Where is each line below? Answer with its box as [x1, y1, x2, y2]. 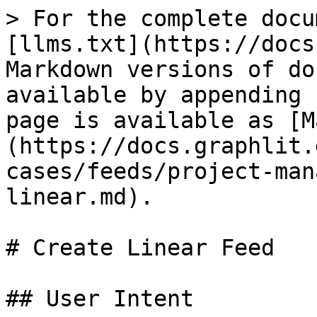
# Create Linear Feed [6, 235, 275, 260]
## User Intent [6, 286, 194, 311]
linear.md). [6, 184, 154, 209]
